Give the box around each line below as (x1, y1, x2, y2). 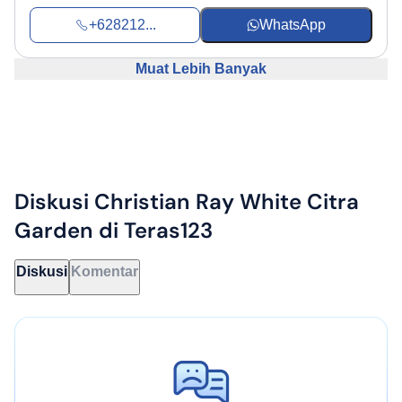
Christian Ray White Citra (94, 188, 359, 216)
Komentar (71, 264, 138, 280)
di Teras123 (99, 216, 213, 245)
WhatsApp (259, 17, 327, 33)
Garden (14, 216, 99, 245)
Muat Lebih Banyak (135, 61, 267, 77)
